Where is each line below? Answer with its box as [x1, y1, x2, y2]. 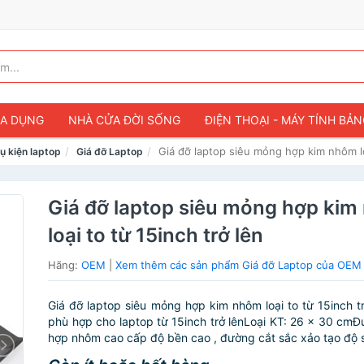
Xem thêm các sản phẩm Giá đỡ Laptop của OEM [115, 258, 362, 271]
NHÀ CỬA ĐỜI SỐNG [68, 113, 180, 127]
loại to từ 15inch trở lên [48, 223, 264, 247]
